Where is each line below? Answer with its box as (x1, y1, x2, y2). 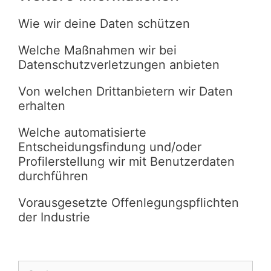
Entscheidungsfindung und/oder (18, 140, 201, 154)
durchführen (18, 169, 88, 183)
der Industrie (18, 210, 90, 224)
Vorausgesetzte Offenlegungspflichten (18, 195, 239, 210)
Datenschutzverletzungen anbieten (18, 57, 220, 72)
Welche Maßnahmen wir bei (18, 43, 177, 57)
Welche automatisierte (18, 125, 146, 140)
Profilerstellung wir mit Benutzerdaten (18, 154, 235, 169)
